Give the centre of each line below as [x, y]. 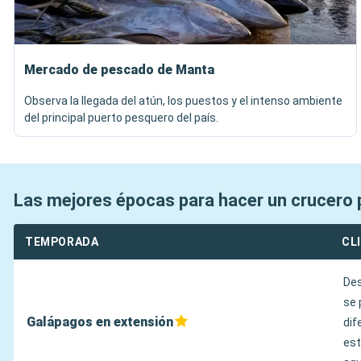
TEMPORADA [62, 242]
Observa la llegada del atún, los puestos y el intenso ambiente [183, 101]
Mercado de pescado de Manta [119, 70]
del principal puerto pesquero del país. [121, 118]
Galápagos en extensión [100, 322]
